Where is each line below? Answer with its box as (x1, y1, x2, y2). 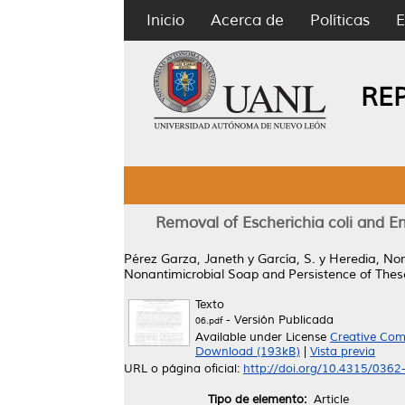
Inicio (146, 11, 184, 30)
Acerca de (211, 11, 284, 30)
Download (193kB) (195, 344, 300, 359)
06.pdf (195, 315, 222, 326)
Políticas (310, 11, 370, 30)
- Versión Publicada (222, 313, 334, 327)
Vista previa (310, 344, 375, 359)
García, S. (258, 251, 316, 267)
